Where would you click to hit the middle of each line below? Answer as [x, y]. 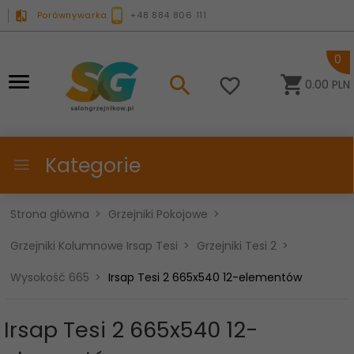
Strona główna [50, 214]
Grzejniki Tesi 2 [237, 245]
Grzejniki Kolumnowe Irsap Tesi [94, 245]
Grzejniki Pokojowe [158, 214]
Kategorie [90, 165]
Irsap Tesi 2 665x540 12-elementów [205, 277]
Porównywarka [72, 15]
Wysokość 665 [50, 277]
